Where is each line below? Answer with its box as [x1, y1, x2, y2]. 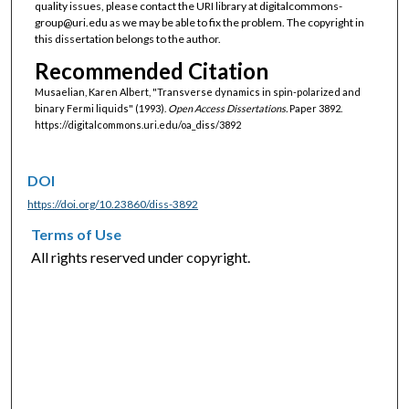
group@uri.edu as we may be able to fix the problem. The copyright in [34, 15, 364, 29]
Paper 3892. [287, 102, 342, 115]
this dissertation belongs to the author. [34, 31, 221, 46]
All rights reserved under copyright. [31, 248, 251, 267]
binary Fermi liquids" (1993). [34, 102, 168, 115]
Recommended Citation [34, 58, 268, 85]
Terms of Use [31, 225, 122, 244]
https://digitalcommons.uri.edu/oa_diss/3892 [34, 119, 241, 131]
